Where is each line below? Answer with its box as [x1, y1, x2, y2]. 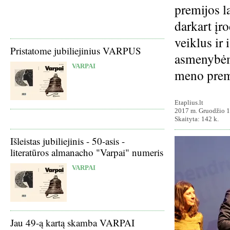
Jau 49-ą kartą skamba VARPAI [10, 216, 135, 229]
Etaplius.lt [175, 99, 203, 106]
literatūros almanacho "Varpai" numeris [10, 146, 163, 159]
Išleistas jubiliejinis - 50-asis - [10, 135, 125, 147]
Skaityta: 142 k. [175, 115, 219, 123]
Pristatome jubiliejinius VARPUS [10, 44, 141, 57]
